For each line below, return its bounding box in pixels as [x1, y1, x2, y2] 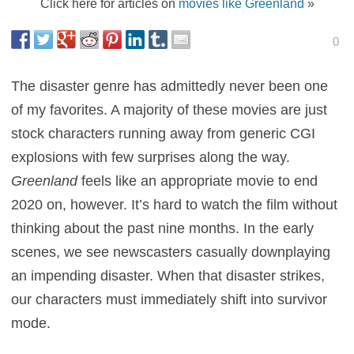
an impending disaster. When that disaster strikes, [11, 268, 326, 284]
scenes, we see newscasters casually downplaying [11, 244, 331, 260]
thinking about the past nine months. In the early [11, 220, 314, 236]
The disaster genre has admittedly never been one [11, 78, 329, 94]
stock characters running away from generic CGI [11, 126, 316, 141]
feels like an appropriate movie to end [77, 173, 318, 189]
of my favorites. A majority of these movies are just [11, 102, 328, 118]
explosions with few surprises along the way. [11, 149, 291, 165]
